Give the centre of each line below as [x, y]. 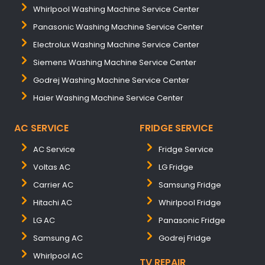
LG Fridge [176, 167]
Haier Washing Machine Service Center [108, 98]
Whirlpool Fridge [190, 203]
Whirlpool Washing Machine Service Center [116, 9]
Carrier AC [53, 185]
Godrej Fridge [185, 238]
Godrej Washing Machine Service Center [111, 80]
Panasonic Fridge [192, 220]
